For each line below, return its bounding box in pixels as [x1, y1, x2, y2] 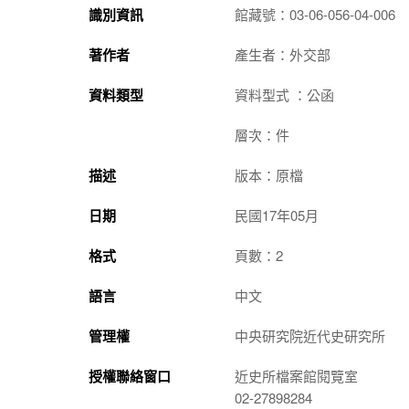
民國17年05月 [235, 204, 319, 225]
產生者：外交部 [235, 44, 330, 64]
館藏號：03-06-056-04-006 [235, 4, 395, 24]
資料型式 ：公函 [235, 84, 334, 104]
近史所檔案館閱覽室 [235, 365, 358, 385]
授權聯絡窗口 [89, 365, 171, 386]
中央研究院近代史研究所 [235, 325, 385, 345]
